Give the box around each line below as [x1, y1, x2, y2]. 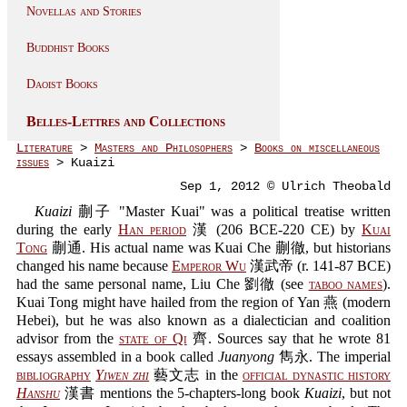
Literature [16, 141, 73, 155]
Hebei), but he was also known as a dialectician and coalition [16, 313, 391, 328]
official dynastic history [242, 367, 392, 382]
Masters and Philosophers [94, 141, 233, 155]
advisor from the [16, 331, 119, 346]
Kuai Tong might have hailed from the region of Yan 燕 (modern [16, 294, 391, 310]
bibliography [16, 367, 91, 382]
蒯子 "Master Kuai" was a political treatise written [72, 203, 391, 219]
